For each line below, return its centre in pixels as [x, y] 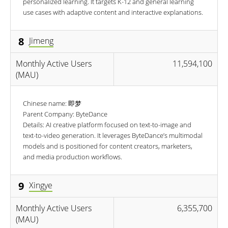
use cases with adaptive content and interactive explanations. [113, 12]
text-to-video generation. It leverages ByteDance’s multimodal [113, 135]
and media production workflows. [73, 156]
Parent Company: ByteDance [65, 114]
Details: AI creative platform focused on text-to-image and [107, 124]
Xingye [41, 186]
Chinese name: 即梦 [52, 103]
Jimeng [41, 41]
